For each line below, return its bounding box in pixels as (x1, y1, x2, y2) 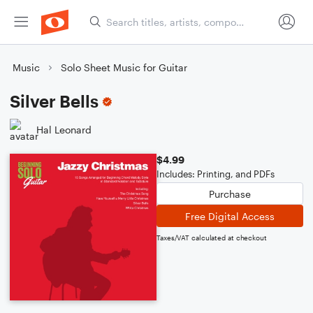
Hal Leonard (36, 123, 92, 136)
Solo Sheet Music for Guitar (61, 61, 187, 73)
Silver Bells (10, 91, 99, 111)
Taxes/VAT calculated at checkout (156, 233, 267, 242)
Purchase (209, 187, 251, 200)
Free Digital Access (185, 210, 275, 222)
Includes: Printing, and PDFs (156, 168, 275, 180)
